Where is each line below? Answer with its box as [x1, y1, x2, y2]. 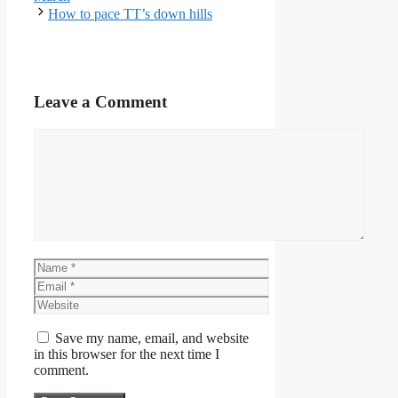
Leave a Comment [34, 92, 167, 111]
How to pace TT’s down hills [48, 6, 212, 22]
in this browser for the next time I [34, 346, 219, 362]
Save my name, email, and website [55, 330, 249, 346]
